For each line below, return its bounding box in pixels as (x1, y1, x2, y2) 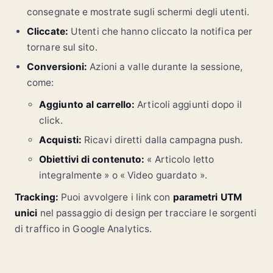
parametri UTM (172, 191, 242, 204)
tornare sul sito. (27, 41, 97, 54)
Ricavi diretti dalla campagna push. (81, 134, 243, 146)
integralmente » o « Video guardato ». (39, 169, 207, 182)
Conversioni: (27, 61, 88, 73)
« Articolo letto (144, 154, 214, 166)
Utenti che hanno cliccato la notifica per (68, 26, 253, 38)
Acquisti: (39, 134, 82, 146)
